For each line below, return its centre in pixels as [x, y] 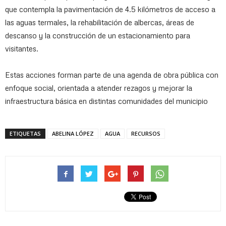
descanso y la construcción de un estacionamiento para [98, 36]
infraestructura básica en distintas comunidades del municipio [106, 101]
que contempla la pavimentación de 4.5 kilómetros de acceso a [110, 9]
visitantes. [22, 49]
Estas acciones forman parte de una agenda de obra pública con [112, 75]
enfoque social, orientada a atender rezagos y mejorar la [99, 88]
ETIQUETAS [25, 134]
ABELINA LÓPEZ [73, 134]
